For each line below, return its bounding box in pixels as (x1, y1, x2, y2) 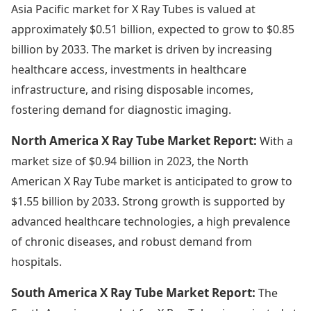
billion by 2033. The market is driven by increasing (11, 41, 272, 57)
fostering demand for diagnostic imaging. (11, 101, 231, 117)
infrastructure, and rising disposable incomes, (11, 81, 253, 97)
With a (260, 133, 293, 149)
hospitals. (11, 253, 62, 269)
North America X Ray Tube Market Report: (11, 132, 260, 149)
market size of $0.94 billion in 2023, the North (11, 153, 249, 169)
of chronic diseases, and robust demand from (11, 233, 252, 249)
